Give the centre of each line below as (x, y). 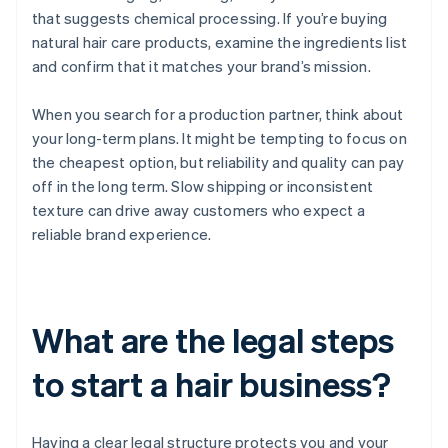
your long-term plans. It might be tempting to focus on (219, 138)
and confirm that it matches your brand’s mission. (201, 66)
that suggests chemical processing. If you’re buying (210, 18)
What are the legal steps (213, 340)
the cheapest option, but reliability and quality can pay (218, 162)
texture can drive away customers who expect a (199, 210)
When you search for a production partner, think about (218, 114)
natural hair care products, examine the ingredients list (220, 42)
